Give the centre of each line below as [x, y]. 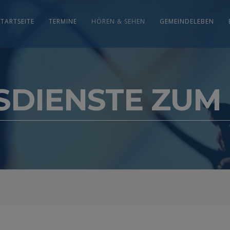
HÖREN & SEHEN [118, 21]
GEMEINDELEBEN [187, 21]
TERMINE [63, 21]
